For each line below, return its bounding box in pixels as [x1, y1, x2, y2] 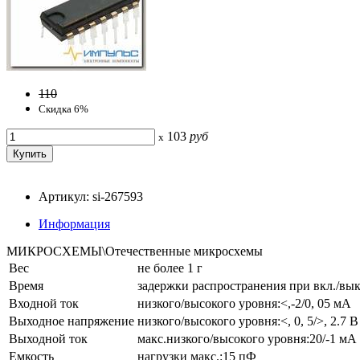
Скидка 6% [39, 102, 88, 115]
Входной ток [9, 296, 79, 310]
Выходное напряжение [9, 313, 134, 328]
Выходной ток [9, 331, 88, 346]
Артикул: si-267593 [39, 189, 143, 203]
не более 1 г [137, 260, 202, 275]
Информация [39, 216, 110, 231]
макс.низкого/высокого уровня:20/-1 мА [137, 331, 357, 346]
